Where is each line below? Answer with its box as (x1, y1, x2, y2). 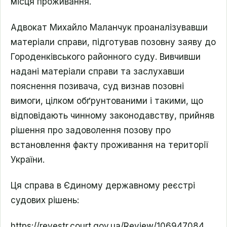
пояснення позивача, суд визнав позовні (11, 81, 184, 91)
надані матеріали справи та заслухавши (11, 66, 184, 77)
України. (11, 155, 45, 165)
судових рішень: (11, 195, 79, 205)
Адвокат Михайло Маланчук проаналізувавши (11, 22, 208, 32)
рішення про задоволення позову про (11, 125, 171, 135)
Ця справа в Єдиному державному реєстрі (11, 180, 195, 191)
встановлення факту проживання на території (11, 140, 208, 150)
